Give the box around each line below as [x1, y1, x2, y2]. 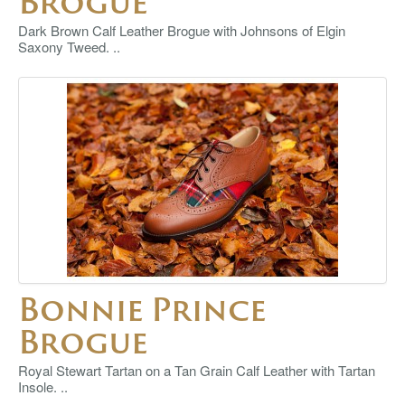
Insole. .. [18, 377, 68, 396]
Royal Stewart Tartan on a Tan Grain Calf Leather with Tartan [18, 361, 375, 380]
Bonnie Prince [18, 286, 266, 333]
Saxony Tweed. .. [18, 37, 120, 56]
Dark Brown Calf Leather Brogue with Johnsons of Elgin [18, 21, 345, 40]
